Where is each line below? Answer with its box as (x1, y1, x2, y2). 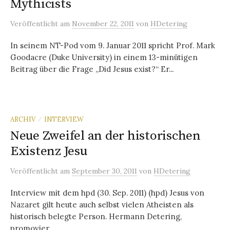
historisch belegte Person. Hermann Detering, (10, 211, 182, 221)
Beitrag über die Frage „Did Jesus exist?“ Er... (10, 64, 174, 74)
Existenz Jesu (10, 143, 87, 159)
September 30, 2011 (72, 166, 137, 176)
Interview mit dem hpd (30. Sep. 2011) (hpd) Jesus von (10, 187, 204, 198)
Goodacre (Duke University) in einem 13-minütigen (10, 52, 198, 62)
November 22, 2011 (72, 18, 134, 28)
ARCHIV (10, 114, 35, 123)
